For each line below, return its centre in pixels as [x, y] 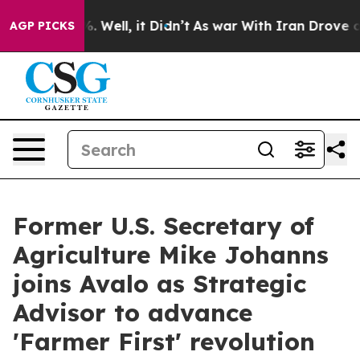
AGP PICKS [42, 26]
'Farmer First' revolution [164, 342]
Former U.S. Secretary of [164, 226]
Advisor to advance [133, 313]
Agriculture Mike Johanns [171, 255]
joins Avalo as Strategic [160, 284]
